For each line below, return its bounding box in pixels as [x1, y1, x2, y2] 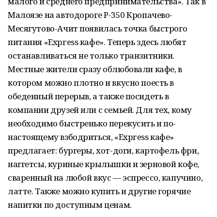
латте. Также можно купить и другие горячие [8, 186, 191, 197]
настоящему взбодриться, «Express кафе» [8, 131, 174, 142]
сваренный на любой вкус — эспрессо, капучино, [8, 172, 203, 183]
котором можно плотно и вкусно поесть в [8, 77, 174, 88]
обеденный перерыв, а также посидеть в [8, 91, 169, 102]
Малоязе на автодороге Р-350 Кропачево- [8, 9, 173, 20]
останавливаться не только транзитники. [8, 50, 175, 61]
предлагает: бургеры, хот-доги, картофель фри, [8, 145, 199, 156]
